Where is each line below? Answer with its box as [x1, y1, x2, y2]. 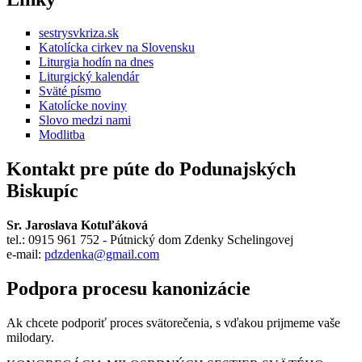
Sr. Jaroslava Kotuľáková [6, 218, 148, 233]
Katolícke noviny [39, 99, 127, 113]
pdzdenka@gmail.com [44, 247, 159, 262]
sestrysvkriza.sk [39, 26, 119, 40]
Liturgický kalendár [39, 69, 139, 84]
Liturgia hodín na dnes [39, 55, 154, 69]
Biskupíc [6, 180, 78, 202]
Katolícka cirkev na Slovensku [39, 40, 195, 55]
